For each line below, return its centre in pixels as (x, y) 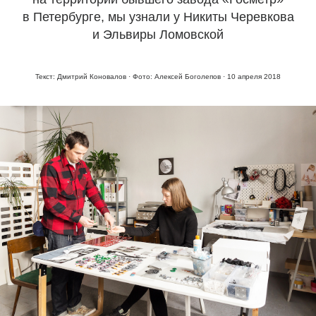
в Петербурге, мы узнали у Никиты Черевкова (158, 17)
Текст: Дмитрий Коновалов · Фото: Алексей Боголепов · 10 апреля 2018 (158, 77)
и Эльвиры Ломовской (158, 35)
